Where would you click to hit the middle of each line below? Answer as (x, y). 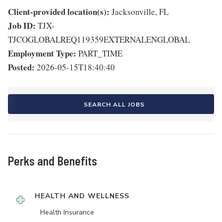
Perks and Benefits (53, 161)
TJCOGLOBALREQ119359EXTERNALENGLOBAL (99, 40)
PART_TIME (100, 54)
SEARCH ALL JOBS (114, 105)
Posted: (21, 67)
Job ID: (22, 26)
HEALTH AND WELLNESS (82, 196)
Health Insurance (67, 213)
